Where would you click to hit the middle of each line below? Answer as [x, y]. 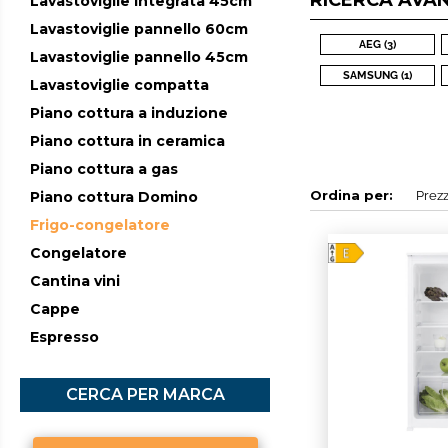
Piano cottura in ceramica [127, 141]
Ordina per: [351, 195]
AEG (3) [377, 45]
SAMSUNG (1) [377, 76]
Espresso [64, 337]
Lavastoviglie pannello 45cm [139, 57]
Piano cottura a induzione [129, 113]
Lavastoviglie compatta [119, 85]
